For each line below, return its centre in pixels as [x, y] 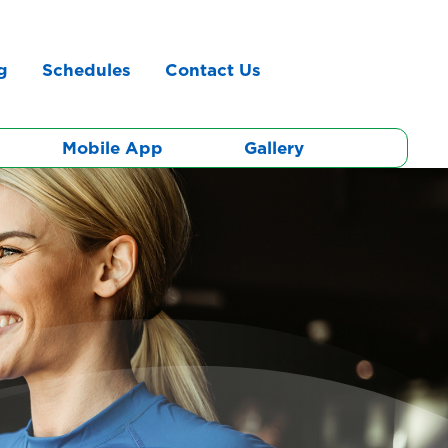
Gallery [274, 147]
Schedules [86, 69]
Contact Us [212, 69]
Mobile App [112, 147]
